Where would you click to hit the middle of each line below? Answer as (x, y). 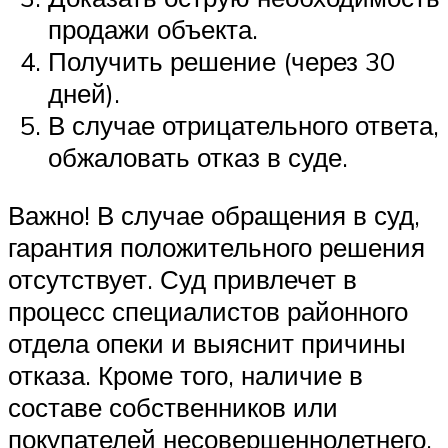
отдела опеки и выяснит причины (207, 343)
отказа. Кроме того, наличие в (185, 375)
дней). (84, 93)
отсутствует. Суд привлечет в (182, 279)
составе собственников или (173, 407)
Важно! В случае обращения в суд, (214, 215)
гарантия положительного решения (216, 247)
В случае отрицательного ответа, (243, 125)
